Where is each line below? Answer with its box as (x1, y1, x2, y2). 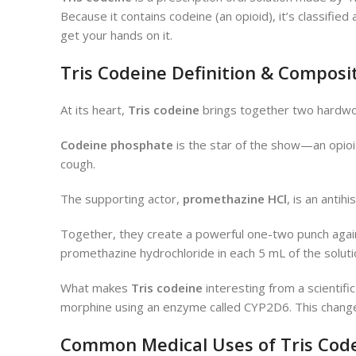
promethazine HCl (183, 191, 287, 207)
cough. (60, 156, 95, 172)
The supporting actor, (60, 191, 183, 207)
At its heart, (60, 102, 128, 118)
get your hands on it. (60, 27, 172, 44)
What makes (60, 280, 131, 296)
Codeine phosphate (60, 137, 173, 153)
